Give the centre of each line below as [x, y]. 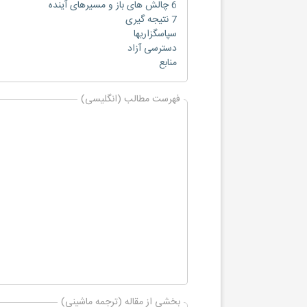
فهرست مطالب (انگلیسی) [131, 99]
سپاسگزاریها [155, 34]
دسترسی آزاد [152, 49]
